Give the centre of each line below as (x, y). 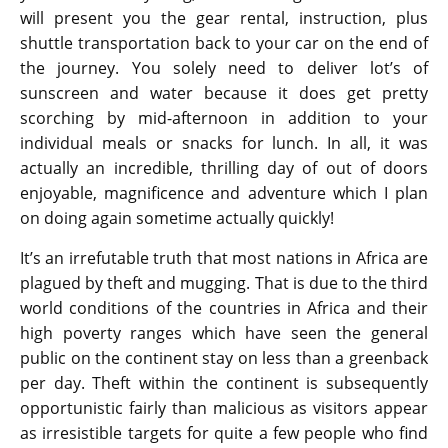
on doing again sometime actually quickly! (177, 218)
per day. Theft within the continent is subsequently (224, 383)
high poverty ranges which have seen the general (224, 333)
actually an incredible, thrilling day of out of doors (224, 168)
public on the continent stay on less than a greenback (224, 358)
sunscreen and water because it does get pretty (224, 93)
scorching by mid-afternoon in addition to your (224, 118)
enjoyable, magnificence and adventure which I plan (224, 193)
